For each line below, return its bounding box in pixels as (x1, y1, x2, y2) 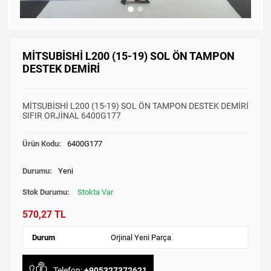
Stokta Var (77, 188, 113, 197)
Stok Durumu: (22, 188, 71, 197)
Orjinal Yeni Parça (111, 233, 172, 243)
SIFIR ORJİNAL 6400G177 (22, 111, 121, 121)
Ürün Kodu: (22, 139, 61, 149)
